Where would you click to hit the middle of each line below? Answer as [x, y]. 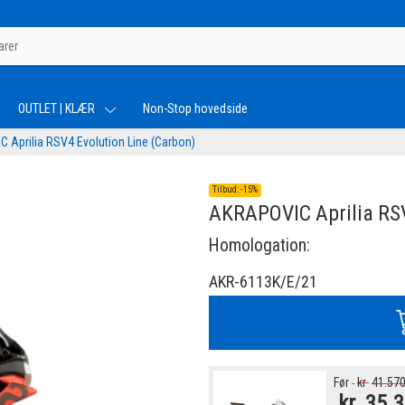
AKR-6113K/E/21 [263, 282]
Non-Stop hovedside [195, 108]
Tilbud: [227, 190]
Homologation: [259, 245]
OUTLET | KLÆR [58, 108]
